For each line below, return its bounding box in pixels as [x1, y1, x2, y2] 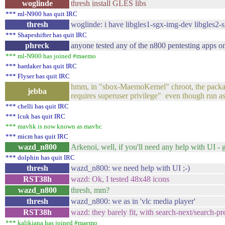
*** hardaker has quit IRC [6, 62, 77, 70]
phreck [25, 41, 49, 50]
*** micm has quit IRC [6, 133, 68, 140]
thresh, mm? [71, 186, 109, 194]
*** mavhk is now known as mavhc [6, 123, 102, 130]
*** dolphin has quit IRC [6, 154, 75, 161]
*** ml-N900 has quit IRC [6, 10, 77, 18]
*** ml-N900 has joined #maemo [6, 52, 96, 60]
